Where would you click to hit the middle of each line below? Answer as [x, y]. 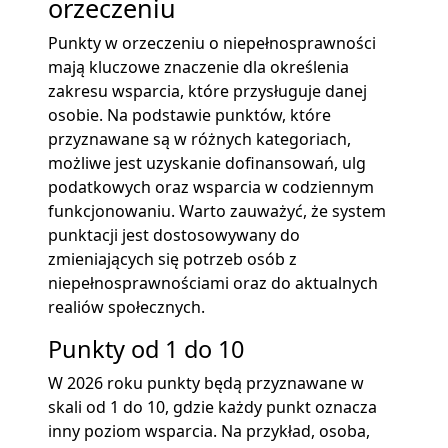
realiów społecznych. [126, 306]
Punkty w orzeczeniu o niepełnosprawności [212, 42]
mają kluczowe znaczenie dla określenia [198, 66]
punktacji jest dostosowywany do [174, 234]
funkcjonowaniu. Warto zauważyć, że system [217, 210]
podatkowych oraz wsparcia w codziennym [211, 186]
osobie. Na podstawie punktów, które [189, 114]
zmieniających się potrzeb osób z [172, 258]
